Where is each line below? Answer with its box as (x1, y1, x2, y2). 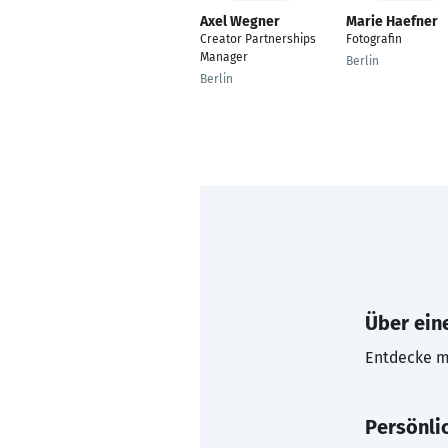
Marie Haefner (346, 13, 438, 30)
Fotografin (346, 32, 402, 46)
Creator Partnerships (200, 32, 316, 46)
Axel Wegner (200, 13, 280, 30)
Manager (200, 50, 248, 64)
